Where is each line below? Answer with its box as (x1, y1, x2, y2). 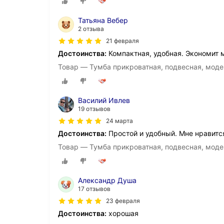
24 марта (106, 117, 133, 125)
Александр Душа (78, 176, 136, 185)
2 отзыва (78, 24, 104, 32)
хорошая (106, 209, 138, 218)
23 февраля (106, 197, 140, 205)
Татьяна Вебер (78, 15, 128, 24)
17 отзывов (78, 185, 110, 193)
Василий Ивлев (78, 96, 130, 105)
